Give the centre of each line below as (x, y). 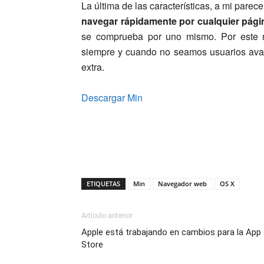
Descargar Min (112, 97)
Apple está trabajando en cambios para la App (171, 232)
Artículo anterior (107, 215)
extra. (93, 67)
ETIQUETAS (103, 183)
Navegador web (182, 183)
